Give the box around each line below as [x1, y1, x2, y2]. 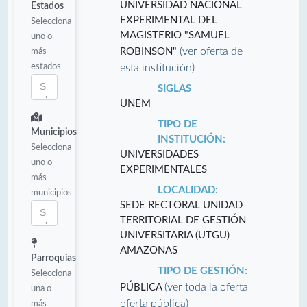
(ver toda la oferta [164, 281, 248, 293]
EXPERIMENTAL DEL [119, 14, 217, 25]
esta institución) [119, 62, 195, 73]
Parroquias [31, 253, 76, 263]
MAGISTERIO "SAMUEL [119, 29, 230, 40]
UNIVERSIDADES [119, 149, 199, 160]
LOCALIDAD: [157, 184, 218, 195]
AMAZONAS [119, 245, 177, 256]
